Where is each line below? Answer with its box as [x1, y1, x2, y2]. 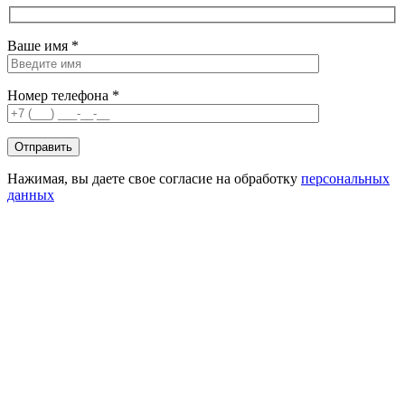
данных [7, 187, 54, 203]
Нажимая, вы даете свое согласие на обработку [7, 171, 301, 187]
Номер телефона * [7, 88, 119, 104]
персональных [301, 171, 390, 187]
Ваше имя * [7, 38, 79, 54]
